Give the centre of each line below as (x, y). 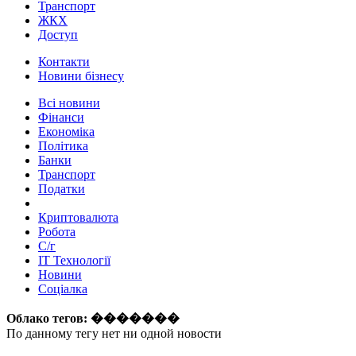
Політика (63, 146)
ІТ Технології (74, 261)
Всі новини (69, 103)
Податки (62, 189)
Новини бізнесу (81, 76)
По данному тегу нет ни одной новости (114, 334)
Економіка (66, 132)
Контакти (64, 62)
